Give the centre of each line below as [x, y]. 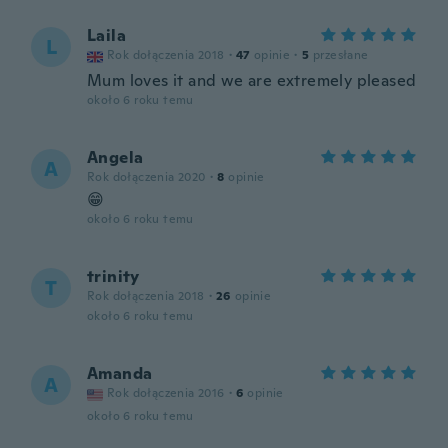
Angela [115, 157]
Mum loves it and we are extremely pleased [252, 80]
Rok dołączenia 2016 [166, 393]
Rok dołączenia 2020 [146, 177]
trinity [113, 276]
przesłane [341, 55]
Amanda [120, 373]
